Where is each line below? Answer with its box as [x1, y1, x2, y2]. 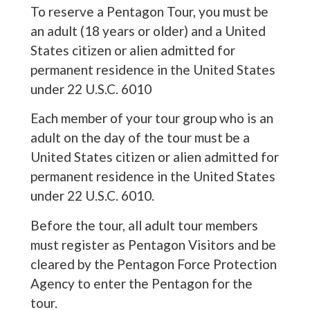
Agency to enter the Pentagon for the [30, 275, 253, 291]
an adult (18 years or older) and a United [30, 22, 266, 39]
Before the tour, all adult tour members [30, 217, 258, 233]
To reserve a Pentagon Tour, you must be [30, 3, 268, 19]
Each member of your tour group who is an [30, 110, 273, 127]
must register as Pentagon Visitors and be [30, 236, 276, 253]
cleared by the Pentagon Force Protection [30, 255, 277, 272]
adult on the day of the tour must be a [30, 129, 250, 146]
